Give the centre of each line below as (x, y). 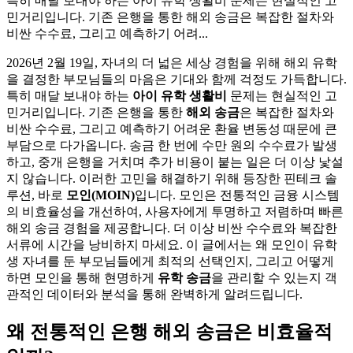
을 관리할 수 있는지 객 (274, 277)
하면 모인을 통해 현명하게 (82, 277)
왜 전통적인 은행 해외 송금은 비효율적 (169, 331)
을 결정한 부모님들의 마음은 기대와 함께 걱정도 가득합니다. (176, 79)
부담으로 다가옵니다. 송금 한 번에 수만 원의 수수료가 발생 (172, 145)
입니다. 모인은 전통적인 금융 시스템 (237, 195)
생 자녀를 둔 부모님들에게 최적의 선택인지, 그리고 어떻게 (170, 261)
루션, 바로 (36, 195)
